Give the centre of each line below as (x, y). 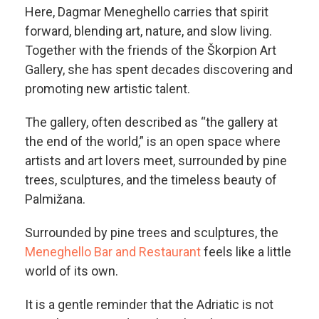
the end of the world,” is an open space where (153, 141)
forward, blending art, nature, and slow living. (148, 31)
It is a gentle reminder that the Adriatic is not (149, 304)
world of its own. (72, 271)
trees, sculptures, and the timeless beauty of (151, 179)
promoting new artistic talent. (108, 88)
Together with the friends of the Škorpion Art (151, 50)
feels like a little (246, 251)
